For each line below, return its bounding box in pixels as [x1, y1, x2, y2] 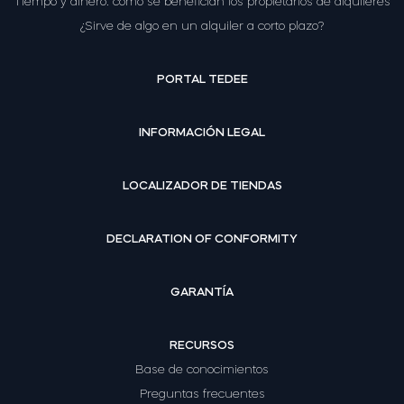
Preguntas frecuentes [139, 388, 265, 399]
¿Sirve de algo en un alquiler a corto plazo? [80, 20, 324, 32]
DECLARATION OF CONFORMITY [106, 233, 298, 244]
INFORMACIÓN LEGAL [139, 126, 265, 138]
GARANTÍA [170, 286, 234, 298]
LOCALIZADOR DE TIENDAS [122, 179, 282, 191]
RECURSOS [170, 339, 234, 351]
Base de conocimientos [135, 363, 269, 375]
